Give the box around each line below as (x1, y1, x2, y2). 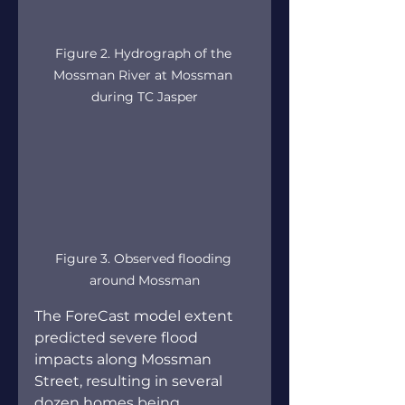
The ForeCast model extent (34, 307, 237, 325)
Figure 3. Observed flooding (54, 250, 235, 268)
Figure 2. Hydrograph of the (54, 45, 235, 62)
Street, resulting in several (34, 372, 226, 391)
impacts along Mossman (34, 351, 215, 369)
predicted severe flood (34, 329, 202, 347)
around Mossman (89, 272, 200, 289)
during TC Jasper (91, 89, 198, 106)
